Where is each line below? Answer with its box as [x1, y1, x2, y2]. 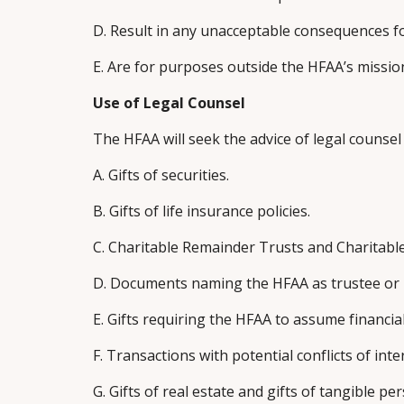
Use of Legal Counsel [92, 93, 245, 113]
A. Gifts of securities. [92, 165, 229, 185]
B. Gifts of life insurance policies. [92, 201, 310, 221]
